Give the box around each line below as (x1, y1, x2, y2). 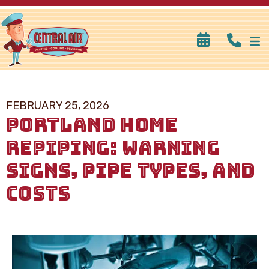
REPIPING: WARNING (6, 134, 220, 161)
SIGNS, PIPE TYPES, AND (6, 157, 255, 184)
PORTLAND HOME (6, 112, 178, 138)
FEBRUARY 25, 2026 (6, 98, 109, 112)
